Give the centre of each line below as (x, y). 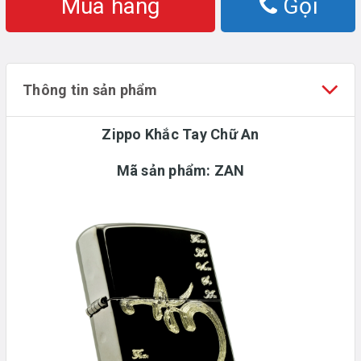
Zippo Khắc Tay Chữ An (180, 134)
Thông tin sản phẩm (90, 89)
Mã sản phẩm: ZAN (180, 170)
